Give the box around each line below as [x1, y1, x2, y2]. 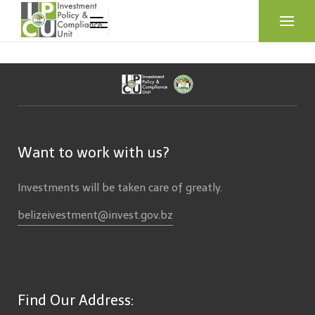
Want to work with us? [18, 144, 169, 162]
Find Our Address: [18, 292, 134, 309]
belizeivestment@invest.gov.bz [18, 209, 173, 222]
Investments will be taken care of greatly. [18, 181, 222, 195]
